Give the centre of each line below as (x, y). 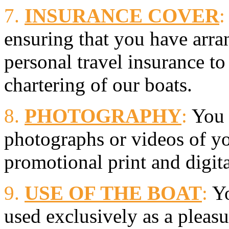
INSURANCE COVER (122, 15)
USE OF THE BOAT (113, 193)
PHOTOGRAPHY (103, 116)
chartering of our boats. (98, 84)
